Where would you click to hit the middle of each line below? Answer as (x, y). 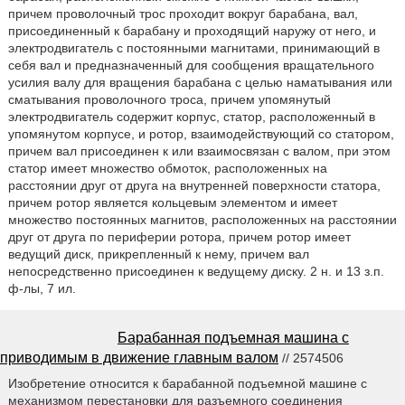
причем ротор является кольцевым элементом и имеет (172, 202)
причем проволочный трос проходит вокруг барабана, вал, (183, 13)
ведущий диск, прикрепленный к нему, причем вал (158, 254)
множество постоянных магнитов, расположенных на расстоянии (202, 219)
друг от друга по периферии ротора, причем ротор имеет (179, 236)
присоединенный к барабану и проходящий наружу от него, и (192, 30)
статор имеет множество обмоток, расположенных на (167, 168)
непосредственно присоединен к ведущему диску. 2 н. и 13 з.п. (196, 271)
